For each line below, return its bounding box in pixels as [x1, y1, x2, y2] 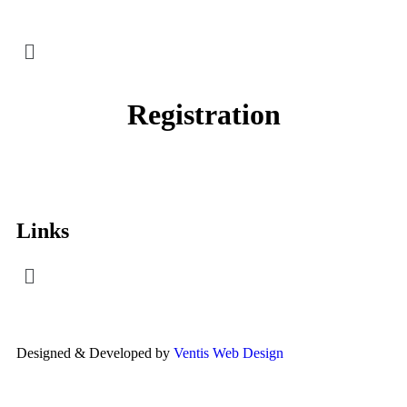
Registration [126, 97, 281, 131]
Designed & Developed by [16, 344, 174, 361]
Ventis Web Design [174, 344, 283, 361]
